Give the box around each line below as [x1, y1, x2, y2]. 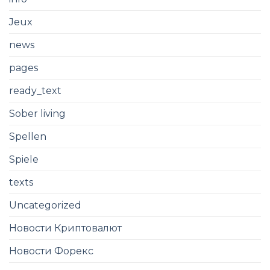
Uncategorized [9, 199, 81, 212]
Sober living [9, 108, 66, 120]
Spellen [9, 131, 46, 143]
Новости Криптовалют [9, 222, 122, 234]
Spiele [9, 154, 39, 166]
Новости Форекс [9, 245, 93, 257]
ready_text [9, 85, 61, 97]
